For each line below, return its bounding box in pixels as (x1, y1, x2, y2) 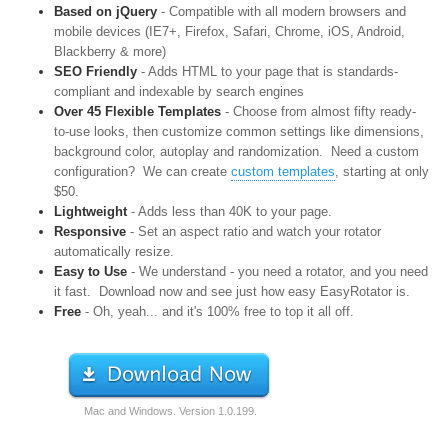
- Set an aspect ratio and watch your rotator (126, 224, 381, 239)
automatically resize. (54, 244, 174, 259)
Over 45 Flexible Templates (54, 104, 221, 119)
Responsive (54, 224, 126, 239)
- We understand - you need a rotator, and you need (127, 264, 428, 279)
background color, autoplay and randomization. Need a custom (54, 144, 419, 159)
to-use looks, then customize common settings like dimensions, (54, 124, 424, 139)
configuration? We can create (54, 164, 231, 179)
